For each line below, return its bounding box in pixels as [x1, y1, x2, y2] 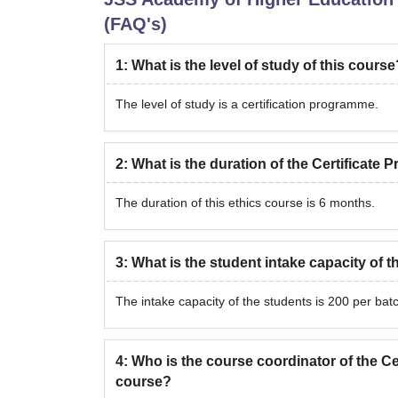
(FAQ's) [104, 14, 167, 34]
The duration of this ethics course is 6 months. [115, 195, 375, 210]
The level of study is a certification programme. [115, 97, 378, 111]
